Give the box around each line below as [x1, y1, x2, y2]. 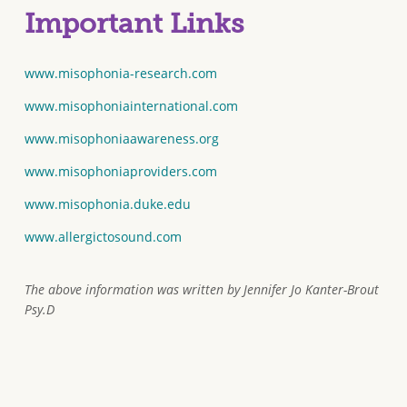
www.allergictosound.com [24, 227, 182, 245]
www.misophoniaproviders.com [24, 162, 217, 180]
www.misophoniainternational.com [24, 96, 238, 114]
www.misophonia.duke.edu [24, 194, 191, 213]
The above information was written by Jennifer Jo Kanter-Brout [24, 280, 379, 298]
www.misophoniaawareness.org [24, 129, 219, 147]
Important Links [24, 6, 243, 40]
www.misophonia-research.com [24, 64, 217, 82]
